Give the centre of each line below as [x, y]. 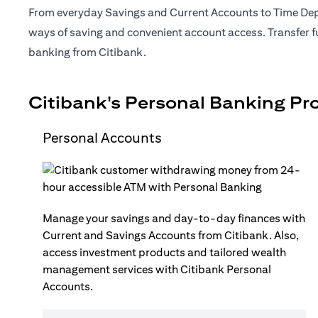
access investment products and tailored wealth [164, 252]
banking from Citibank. [87, 52]
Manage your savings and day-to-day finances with [174, 218]
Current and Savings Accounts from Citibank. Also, [171, 235]
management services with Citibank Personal [157, 269]
